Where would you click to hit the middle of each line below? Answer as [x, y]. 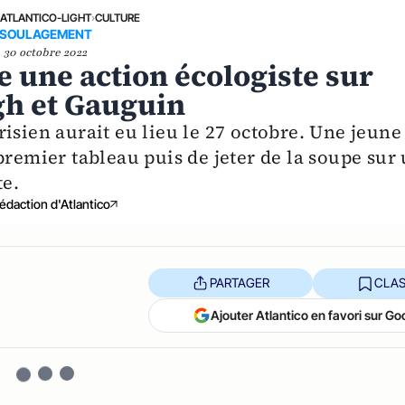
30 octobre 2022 [46, 52]
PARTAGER [239, 283]
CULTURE [118, 17]
